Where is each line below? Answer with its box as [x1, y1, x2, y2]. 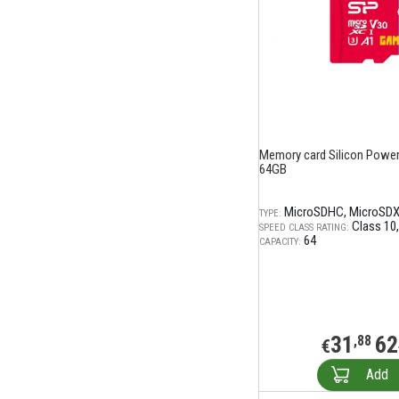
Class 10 [352, 218, 396, 234]
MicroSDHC [284, 204, 344, 220]
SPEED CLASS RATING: [259, 222, 349, 233]
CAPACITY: [259, 236, 301, 248]
